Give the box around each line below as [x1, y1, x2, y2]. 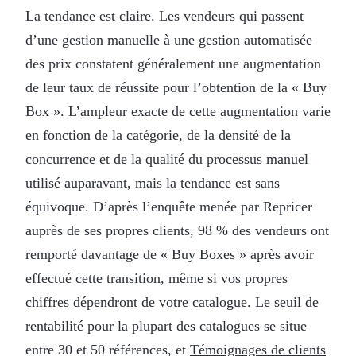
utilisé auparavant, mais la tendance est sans [25, 174, 280, 191]
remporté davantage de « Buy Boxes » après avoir [25, 246, 314, 262]
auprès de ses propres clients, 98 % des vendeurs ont [25, 222, 329, 238]
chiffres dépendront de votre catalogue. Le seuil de [25, 293, 319, 310]
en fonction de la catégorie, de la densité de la [25, 126, 291, 143]
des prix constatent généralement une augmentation [25, 55, 321, 72]
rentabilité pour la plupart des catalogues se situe [25, 317, 307, 334]
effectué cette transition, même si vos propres [25, 269, 288, 286]
